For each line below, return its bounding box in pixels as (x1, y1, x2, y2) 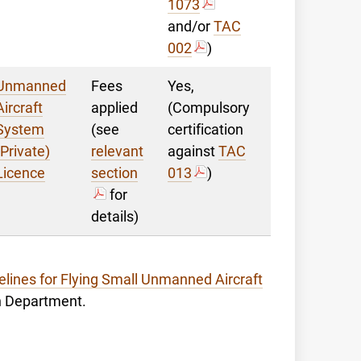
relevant (91, 143, 143, 160)
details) (91, 208, 139, 225)
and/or (168, 18, 214, 35)
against (168, 143, 218, 160)
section (91, 164, 138, 181)
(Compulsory (168, 99, 250, 116)
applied (91, 99, 138, 116)
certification (168, 121, 243, 138)
